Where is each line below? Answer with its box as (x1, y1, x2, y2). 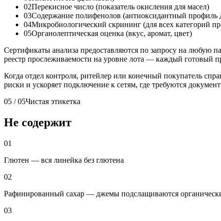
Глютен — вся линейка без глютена (4, 155, 124, 164)
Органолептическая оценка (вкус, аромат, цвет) (32, 29, 192, 37)
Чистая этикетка (26, 97, 80, 106)
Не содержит (4, 115, 72, 129)
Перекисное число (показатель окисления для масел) (32, 2, 209, 11)
